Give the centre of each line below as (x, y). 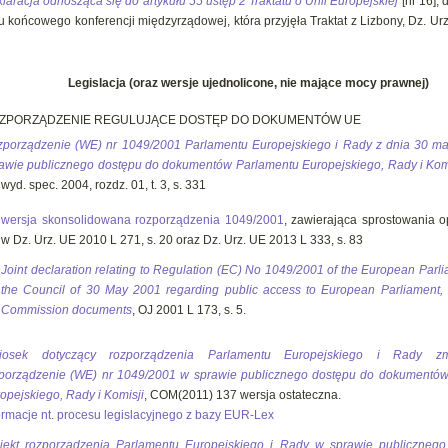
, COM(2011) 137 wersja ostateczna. (242, 395)
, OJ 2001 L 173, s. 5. (189, 310)
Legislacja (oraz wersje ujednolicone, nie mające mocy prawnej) (248, 83)
